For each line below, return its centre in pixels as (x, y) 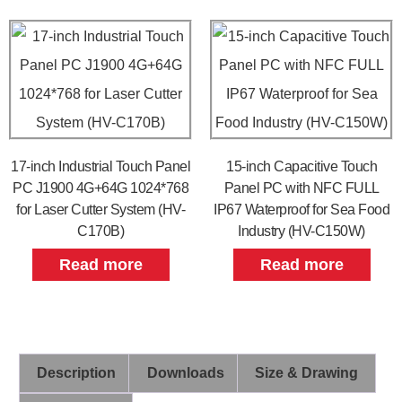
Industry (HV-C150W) (301, 232)
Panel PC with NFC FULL (301, 188)
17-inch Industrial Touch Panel (100, 167)
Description (77, 372)
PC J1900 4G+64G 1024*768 (100, 188)
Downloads (185, 372)
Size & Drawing (306, 372)
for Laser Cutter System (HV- (100, 210)
